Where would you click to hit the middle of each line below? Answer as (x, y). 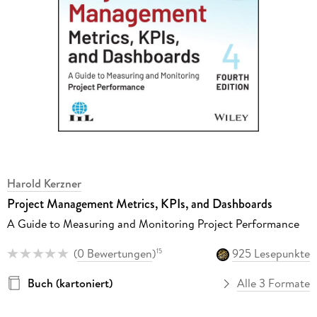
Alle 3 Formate (274, 283)
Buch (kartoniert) (70, 283)
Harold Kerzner (44, 183)
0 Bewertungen (114, 253)
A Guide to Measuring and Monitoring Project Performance (153, 223)
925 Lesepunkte (271, 253)
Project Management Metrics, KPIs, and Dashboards (139, 203)
